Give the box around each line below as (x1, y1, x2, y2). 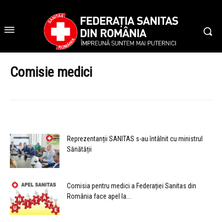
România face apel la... (67, 192, 131, 201)
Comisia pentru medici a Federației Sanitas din (67, 182, 196, 190)
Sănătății (67, 145, 92, 154)
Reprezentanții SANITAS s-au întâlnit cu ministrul (67, 135, 203, 143)
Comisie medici (10, 64, 92, 81)
